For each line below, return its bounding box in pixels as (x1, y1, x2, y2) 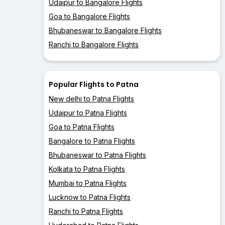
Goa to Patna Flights (49, 123, 115, 132)
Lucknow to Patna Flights (49, 193, 131, 202)
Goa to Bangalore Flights (49, 12, 130, 21)
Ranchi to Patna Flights (49, 207, 123, 216)
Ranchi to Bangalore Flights (49, 40, 139, 49)
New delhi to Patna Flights (49, 94, 134, 103)
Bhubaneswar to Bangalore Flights (49, 26, 162, 35)
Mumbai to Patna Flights (49, 179, 127, 188)
